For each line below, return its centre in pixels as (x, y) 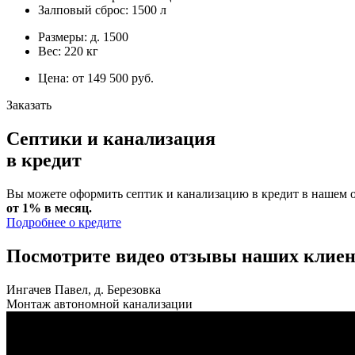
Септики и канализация (111, 139)
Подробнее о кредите (64, 223)
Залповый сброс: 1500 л (102, 10)
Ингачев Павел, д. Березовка (84, 289)
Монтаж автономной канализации (99, 303)
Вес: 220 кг (68, 52)
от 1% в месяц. (49, 208)
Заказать (29, 105)
